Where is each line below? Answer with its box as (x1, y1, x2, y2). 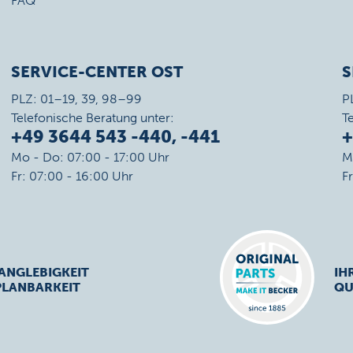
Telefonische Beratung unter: (10, 110, 174, 125)
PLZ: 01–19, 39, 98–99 (10, 91, 142, 106)
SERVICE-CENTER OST (10, 62, 183, 81)
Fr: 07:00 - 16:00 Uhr (10, 169, 133, 184)
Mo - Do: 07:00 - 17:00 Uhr (10, 150, 169, 165)
